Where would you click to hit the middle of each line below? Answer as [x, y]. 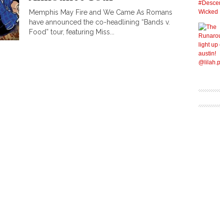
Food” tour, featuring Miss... [72, 32]
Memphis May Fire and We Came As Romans [101, 12]
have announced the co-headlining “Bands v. [99, 22]
